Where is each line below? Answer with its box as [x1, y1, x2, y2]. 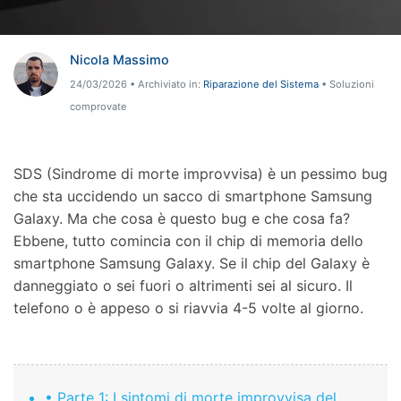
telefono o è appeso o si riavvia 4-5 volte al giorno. [13, 298, 363, 317]
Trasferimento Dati [7, 5, 126, 21]
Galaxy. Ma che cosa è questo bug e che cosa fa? [13, 209, 350, 227]
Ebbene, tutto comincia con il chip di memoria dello [13, 231, 363, 250]
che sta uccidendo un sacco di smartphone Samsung [13, 186, 372, 205]
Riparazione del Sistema [202, 77, 319, 90]
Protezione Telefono [7, 121, 137, 137]
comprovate [69, 99, 127, 113]
